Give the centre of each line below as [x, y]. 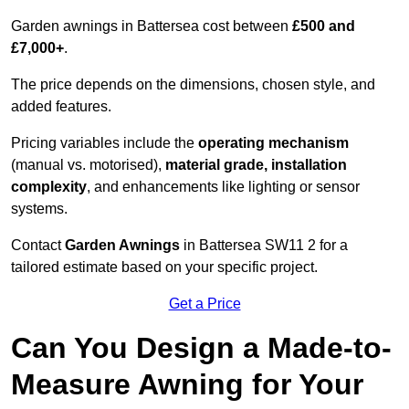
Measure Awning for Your [187, 385]
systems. [39, 209]
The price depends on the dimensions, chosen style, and [193, 85]
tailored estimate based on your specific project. [164, 267]
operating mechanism [273, 143]
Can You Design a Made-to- [201, 348]
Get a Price [204, 304]
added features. [61, 107]
